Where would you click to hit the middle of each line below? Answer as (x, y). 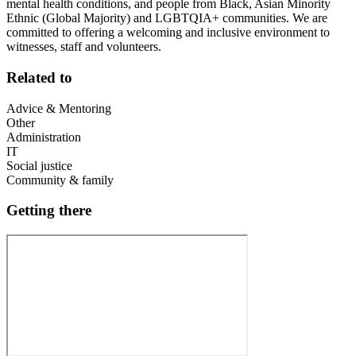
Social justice (39, 165)
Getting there (49, 211)
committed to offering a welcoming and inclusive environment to (168, 33)
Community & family (60, 180)
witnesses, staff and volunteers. (84, 47)
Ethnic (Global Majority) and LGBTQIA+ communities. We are (167, 18)
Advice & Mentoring (59, 108)
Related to (39, 77)
